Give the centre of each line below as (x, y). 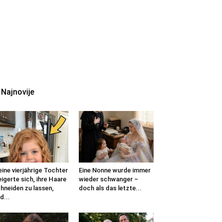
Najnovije (18, 92)
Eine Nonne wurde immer (114, 170)
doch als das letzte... (110, 188)
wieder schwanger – (108, 179)
